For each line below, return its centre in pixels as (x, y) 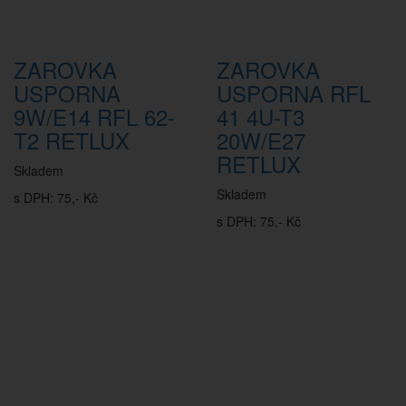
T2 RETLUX (72, 140)
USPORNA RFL (294, 93)
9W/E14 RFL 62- (94, 116)
